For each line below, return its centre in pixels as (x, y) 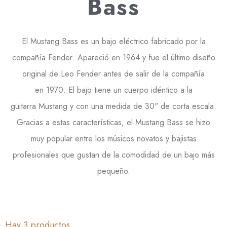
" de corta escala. (185, 106)
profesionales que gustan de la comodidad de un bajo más (113, 155)
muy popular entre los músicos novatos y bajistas (113, 139)
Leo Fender (81, 74)
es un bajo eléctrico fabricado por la (142, 41)
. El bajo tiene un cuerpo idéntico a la (128, 90)
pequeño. (113, 171)
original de (42, 74)
